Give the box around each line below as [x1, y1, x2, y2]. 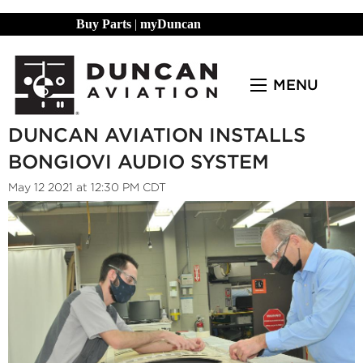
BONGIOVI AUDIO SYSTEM [8, 150, 269, 173]
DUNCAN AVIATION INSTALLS [8, 123, 305, 147]
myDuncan [140, 17, 201, 31]
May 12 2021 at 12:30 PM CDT [8, 181, 166, 194]
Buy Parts [76, 17, 131, 31]
